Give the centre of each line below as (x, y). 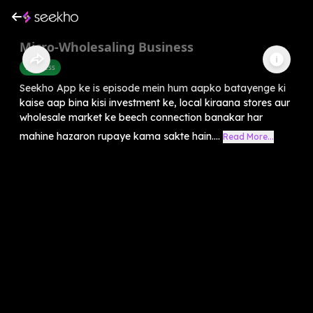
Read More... (248, 136)
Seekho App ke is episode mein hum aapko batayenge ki (153, 88)
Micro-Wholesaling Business (107, 46)
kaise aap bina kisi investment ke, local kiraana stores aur (155, 102)
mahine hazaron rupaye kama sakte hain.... (120, 136)
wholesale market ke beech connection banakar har (141, 117)
